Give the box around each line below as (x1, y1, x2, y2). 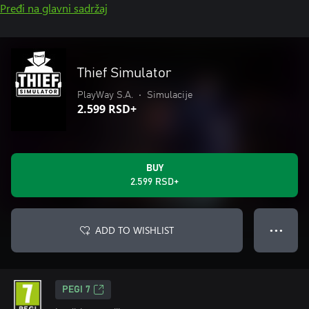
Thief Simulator (77, 66, 172, 80)
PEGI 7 (62, 285, 90, 295)
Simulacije (147, 90, 193, 100)
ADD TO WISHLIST (95, 223, 174, 237)
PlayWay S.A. (77, 90, 133, 100)
